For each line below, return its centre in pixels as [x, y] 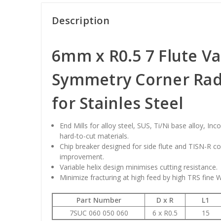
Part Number [99, 200]
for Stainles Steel [118, 103]
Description [81, 20]
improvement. [82, 156]
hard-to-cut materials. [94, 136]
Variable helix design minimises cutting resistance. [139, 167]
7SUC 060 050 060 [99, 213]
